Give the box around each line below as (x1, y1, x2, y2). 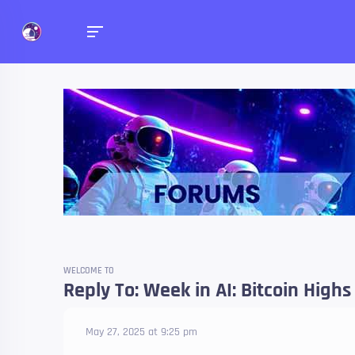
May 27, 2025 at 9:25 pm (86, 325, 197, 339)
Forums (222, 126, 310, 162)
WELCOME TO (63, 265, 114, 277)
